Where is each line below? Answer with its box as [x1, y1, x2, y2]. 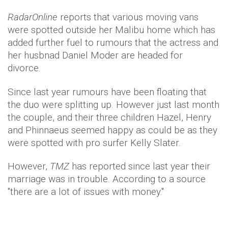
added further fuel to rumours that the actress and [8, 37, 218, 48]
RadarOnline [8, 11, 60, 23]
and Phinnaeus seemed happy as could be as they [8, 124, 217, 136]
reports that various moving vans [60, 11, 198, 23]
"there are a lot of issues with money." [8, 186, 164, 197]
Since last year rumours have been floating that [8, 86, 207, 98]
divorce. [8, 62, 43, 74]
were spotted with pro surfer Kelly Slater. [8, 137, 181, 149]
